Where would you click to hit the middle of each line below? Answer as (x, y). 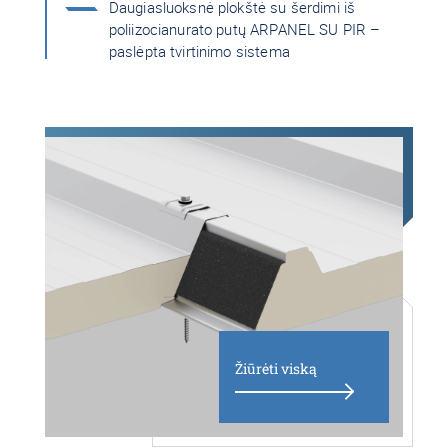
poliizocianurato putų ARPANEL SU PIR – (244, 29)
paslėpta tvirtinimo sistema (199, 51)
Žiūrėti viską (276, 368)
